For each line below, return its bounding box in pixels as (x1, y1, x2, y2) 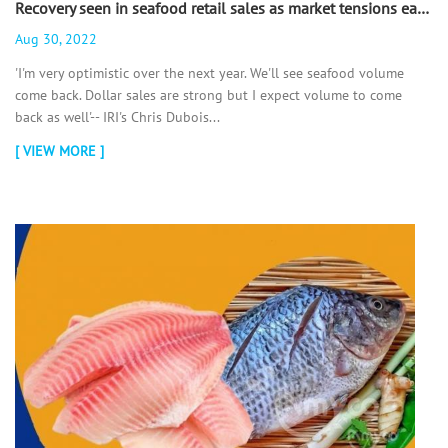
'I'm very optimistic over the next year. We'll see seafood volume (15, 64, 404, 83)
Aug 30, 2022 (15, 30, 97, 49)
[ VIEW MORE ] (15, 142, 104, 161)
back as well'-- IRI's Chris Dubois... (15, 108, 220, 127)
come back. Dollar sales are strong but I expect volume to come (15, 86, 402, 105)
